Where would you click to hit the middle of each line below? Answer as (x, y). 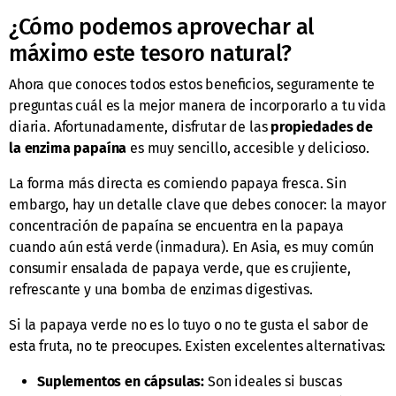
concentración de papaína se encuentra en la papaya (176, 226)
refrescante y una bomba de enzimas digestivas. (161, 290)
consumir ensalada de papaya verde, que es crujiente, (180, 269)
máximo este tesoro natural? (151, 54)
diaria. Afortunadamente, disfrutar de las (140, 127)
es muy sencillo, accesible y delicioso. (248, 148)
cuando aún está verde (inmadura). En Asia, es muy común (192, 247)
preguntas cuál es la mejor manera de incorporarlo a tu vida (198, 106)
